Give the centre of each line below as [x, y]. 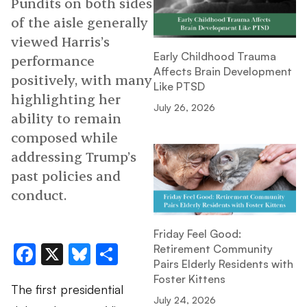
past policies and [66, 176]
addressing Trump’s [74, 157]
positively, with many [82, 80]
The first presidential [67, 289]
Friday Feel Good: [197, 234]
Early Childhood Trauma [215, 57]
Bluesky [126, 254]
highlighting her [66, 99]
